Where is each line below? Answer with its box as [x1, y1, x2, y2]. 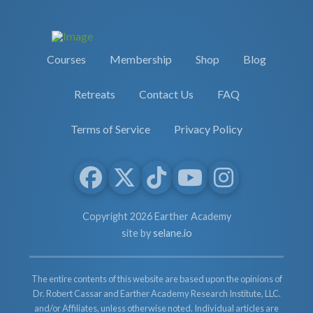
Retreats [73, 87, 115, 101]
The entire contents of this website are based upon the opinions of [31, 272, 282, 284]
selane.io [152, 226, 192, 239]
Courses [47, 52, 86, 66]
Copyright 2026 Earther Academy [82, 210, 231, 222]
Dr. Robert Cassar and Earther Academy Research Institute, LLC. [32, 287, 281, 299]
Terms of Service [71, 122, 150, 136]
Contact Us [138, 87, 194, 101]
